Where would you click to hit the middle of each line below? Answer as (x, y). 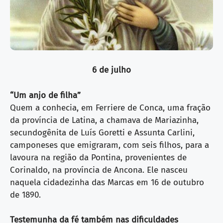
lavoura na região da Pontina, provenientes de (98, 157)
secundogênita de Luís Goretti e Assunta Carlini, (102, 132)
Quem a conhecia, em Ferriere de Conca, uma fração (110, 108)
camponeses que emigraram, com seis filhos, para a (110, 145)
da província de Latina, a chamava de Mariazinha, (104, 120)
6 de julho (111, 70)
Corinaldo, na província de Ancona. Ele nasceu (99, 170)
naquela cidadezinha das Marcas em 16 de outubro (107, 182)
